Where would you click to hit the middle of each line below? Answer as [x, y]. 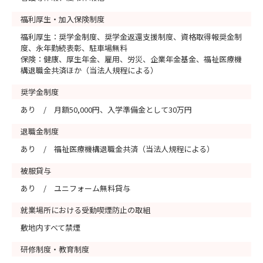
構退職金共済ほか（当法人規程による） [89, 70]
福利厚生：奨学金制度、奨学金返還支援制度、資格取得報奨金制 [131, 36]
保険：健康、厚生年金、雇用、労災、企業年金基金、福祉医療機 [131, 59]
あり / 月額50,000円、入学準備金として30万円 [106, 109]
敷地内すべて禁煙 [50, 227]
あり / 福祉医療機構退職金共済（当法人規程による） [117, 149]
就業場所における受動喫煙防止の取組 [85, 210]
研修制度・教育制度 [55, 249]
